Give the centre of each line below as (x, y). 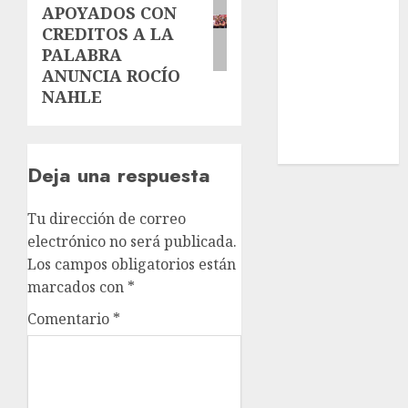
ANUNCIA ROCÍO (111, 76)
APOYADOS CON (109, 13)
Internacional (335, 61)
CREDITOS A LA (108, 34)
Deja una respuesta (119, 175)
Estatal (311, 16)
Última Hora (331, 130)
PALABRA (82, 55)
